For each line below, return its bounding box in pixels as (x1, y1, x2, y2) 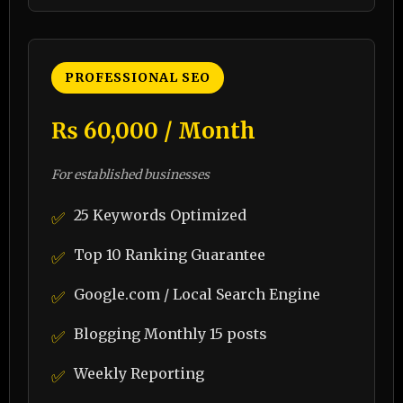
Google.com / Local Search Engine (74, 285, 320, 303)
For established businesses (51, 166, 210, 183)
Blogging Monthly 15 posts (74, 325, 267, 343)
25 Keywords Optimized (74, 206, 246, 224)
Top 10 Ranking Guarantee (74, 246, 265, 264)
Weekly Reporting (74, 364, 204, 382)
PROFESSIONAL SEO (65, 69, 210, 85)
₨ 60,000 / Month (51, 117, 255, 145)
